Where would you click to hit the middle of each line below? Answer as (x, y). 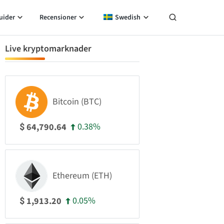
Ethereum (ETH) (82, 176)
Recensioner (58, 17)
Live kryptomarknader (48, 49)
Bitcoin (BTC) (77, 102)
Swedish (128, 17)
